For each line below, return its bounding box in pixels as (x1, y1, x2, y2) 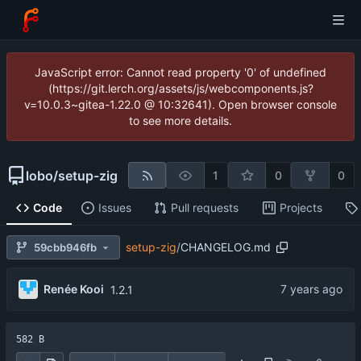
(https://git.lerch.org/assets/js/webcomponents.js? (48, 81, 313, 95)
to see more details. (129, 114, 232, 127)
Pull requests (170, 201, 239, 215)
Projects (279, 201, 322, 215)
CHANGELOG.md (180, 240, 271, 255)
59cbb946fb (34, 240, 97, 254)
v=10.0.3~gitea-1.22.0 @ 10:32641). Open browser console (24, 98, 337, 111)
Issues (98, 201, 131, 215)
